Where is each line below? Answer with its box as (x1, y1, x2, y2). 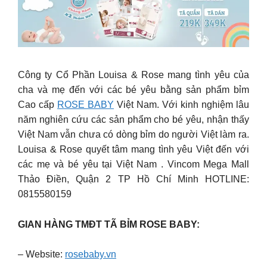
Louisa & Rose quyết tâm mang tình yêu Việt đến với (18, 144, 249, 155)
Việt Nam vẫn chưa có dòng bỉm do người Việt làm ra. (18, 129, 249, 140)
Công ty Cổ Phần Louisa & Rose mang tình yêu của (18, 70, 249, 80)
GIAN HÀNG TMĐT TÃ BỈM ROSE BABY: (18, 219, 202, 229)
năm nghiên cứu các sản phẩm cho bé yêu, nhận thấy (18, 114, 249, 125)
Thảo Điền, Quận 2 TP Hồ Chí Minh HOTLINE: (18, 174, 249, 185)
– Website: (18, 249, 65, 260)
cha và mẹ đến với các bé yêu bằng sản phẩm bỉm (18, 85, 249, 95)
